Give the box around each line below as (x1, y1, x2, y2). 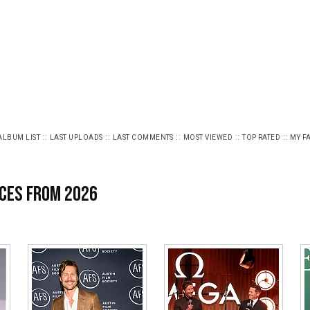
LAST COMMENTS (112, 134, 174, 141)
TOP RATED (242, 134, 281, 141)
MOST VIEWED (183, 134, 233, 141)
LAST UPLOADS (50, 134, 103, 141)
